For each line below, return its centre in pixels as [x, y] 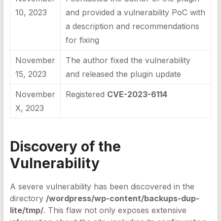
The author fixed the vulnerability [128, 60]
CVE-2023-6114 [137, 94]
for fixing [82, 40]
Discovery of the [65, 147]
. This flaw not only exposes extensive [115, 210]
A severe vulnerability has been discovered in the [102, 186]
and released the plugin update [123, 74]
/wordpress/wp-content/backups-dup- [122, 198]
